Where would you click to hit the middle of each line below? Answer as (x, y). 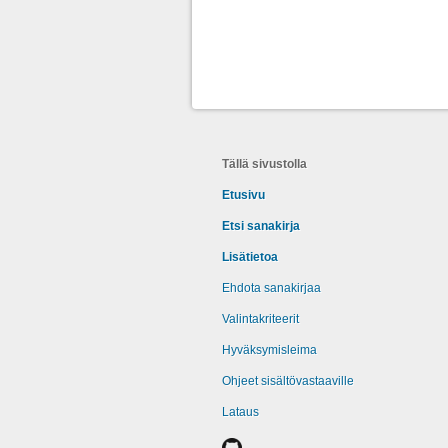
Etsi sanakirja (261, 226)
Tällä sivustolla (264, 164)
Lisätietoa (250, 257)
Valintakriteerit (260, 319)
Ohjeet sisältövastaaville (288, 381)
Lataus (240, 412)
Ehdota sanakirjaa (271, 288)
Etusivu (243, 195)
